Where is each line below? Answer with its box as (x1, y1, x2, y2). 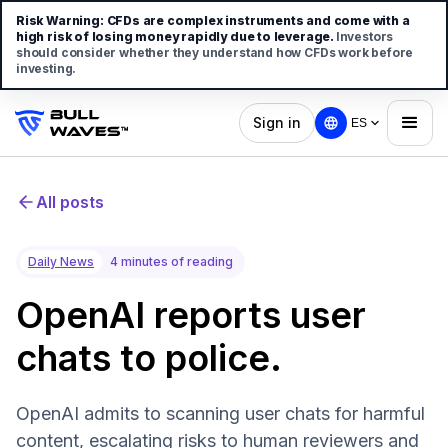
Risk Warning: (16, 13, 104, 28)
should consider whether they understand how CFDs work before (16, 45, 414, 60)
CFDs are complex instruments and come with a (106, 13, 410, 28)
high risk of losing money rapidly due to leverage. (16, 29, 336, 44)
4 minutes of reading (110, 254, 233, 269)
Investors (335, 29, 394, 44)
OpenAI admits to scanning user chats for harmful (16, 403, 425, 424)
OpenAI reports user (16, 293, 366, 337)
